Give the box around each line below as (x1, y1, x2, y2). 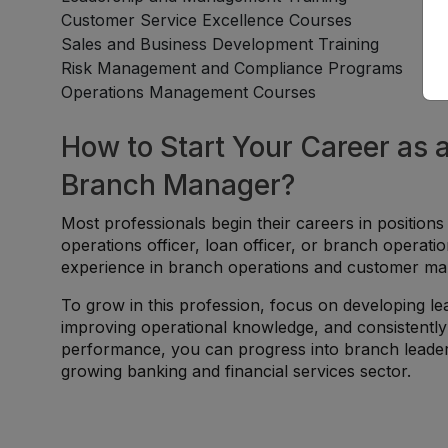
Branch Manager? (61, 168, 296, 202)
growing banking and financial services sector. (61, 361, 412, 381)
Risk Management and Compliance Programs (61, 58, 404, 78)
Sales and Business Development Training (61, 34, 380, 54)
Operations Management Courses (61, 82, 317, 102)
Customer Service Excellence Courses (61, 10, 353, 30)
